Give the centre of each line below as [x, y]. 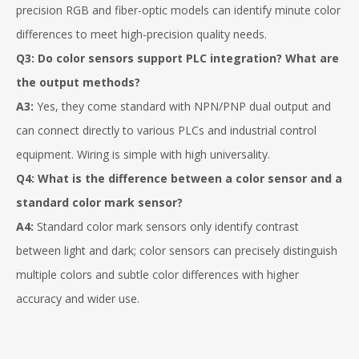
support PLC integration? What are [236, 58]
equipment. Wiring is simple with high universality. [143, 154]
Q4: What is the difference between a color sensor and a [179, 178]
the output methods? [78, 82]
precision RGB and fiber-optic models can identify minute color [178, 10]
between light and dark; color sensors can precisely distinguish [177, 250]
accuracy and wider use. [78, 298]
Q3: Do [36, 58]
